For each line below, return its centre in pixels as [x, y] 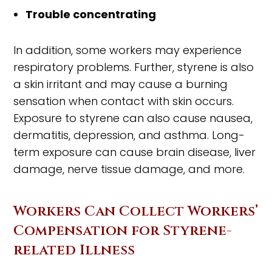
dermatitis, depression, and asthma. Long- [129, 135]
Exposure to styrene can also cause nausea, [133, 118]
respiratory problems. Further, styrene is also [134, 67]
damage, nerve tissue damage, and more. [129, 169]
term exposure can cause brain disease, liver [135, 152]
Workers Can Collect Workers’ [136, 211]
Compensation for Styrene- [123, 231]
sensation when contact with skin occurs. [124, 101]
